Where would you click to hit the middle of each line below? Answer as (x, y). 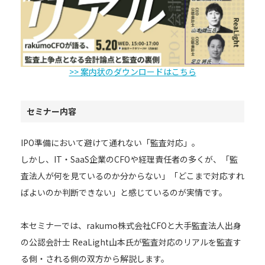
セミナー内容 (51, 112)
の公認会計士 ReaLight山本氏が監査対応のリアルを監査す (131, 242)
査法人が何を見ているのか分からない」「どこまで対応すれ (132, 176)
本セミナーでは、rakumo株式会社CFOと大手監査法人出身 (131, 226)
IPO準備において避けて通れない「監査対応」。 (110, 143)
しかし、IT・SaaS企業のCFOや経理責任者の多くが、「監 (129, 159)
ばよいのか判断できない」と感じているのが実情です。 (124, 193)
